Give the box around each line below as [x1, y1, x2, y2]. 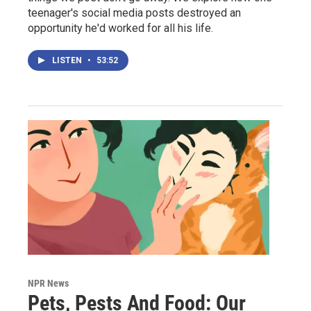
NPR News [28, 277, 69, 289]
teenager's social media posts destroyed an [28, 6, 241, 19]
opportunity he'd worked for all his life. [28, 21, 213, 35]
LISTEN [52, 55, 84, 65]
